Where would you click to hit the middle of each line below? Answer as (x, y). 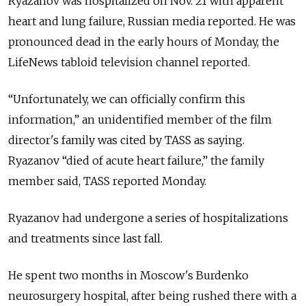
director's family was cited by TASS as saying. (126, 140)
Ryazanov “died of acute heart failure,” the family (136, 161)
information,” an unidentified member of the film (140, 120)
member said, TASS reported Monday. (107, 181)
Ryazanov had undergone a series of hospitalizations (148, 218)
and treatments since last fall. (85, 239)
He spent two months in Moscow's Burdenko (128, 276)
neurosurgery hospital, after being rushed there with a (152, 296)
